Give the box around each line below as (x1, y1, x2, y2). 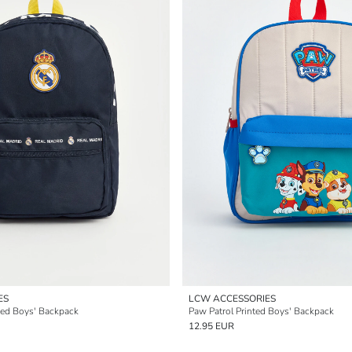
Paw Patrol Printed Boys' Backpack (189, 305, 334, 317)
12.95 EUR (189, 320, 234, 332)
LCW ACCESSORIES (189, 292, 276, 305)
